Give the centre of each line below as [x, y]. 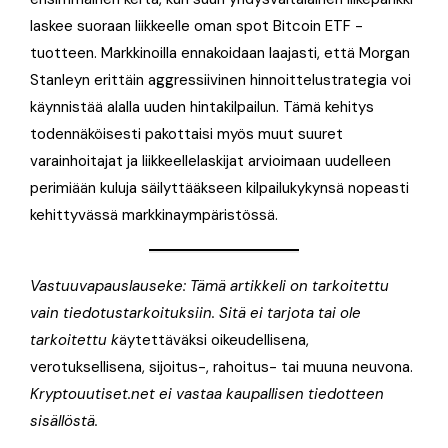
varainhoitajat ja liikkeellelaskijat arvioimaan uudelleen [210, 161]
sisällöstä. [64, 421]
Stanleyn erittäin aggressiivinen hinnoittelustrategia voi [220, 80]
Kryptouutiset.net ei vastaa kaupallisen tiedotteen [207, 394]
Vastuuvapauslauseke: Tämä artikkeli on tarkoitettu [209, 286]
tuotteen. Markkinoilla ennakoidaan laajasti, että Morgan [220, 53]
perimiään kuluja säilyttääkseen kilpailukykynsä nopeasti [219, 188]
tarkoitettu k [74, 340]
